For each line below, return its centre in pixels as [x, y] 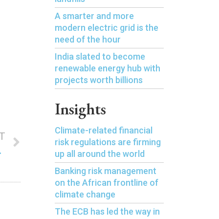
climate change [85, 194]
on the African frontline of [106, 183]
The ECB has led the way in [107, 211]
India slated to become [100, 56]
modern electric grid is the [106, 28]
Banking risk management [105, 171]
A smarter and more [94, 16]
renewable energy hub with [107, 68]
